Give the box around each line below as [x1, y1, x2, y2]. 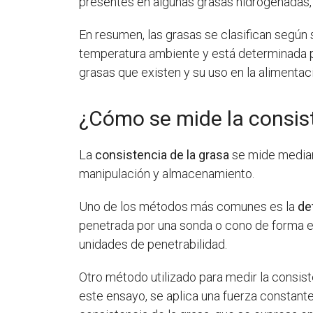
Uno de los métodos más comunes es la [79, 198, 298, 214]
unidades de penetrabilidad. [79, 236, 228, 252]
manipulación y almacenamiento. [79, 166, 255, 181]
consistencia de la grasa [95, 147, 230, 162]
